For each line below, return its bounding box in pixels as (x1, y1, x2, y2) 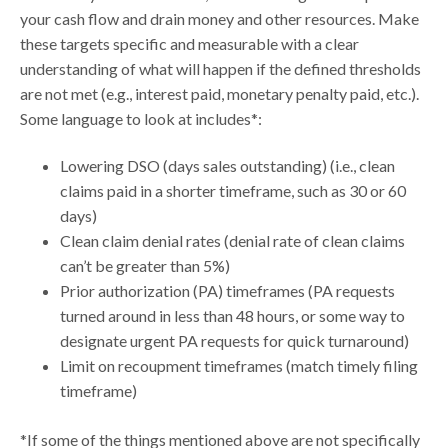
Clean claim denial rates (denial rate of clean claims (60, 230, 406, 250)
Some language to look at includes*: (20, 108, 263, 128)
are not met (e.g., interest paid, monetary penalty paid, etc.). (20, 83, 420, 103)
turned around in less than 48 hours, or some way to (60, 305, 406, 325)
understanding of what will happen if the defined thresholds (20, 58, 422, 78)
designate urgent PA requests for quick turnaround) (60, 330, 410, 350)
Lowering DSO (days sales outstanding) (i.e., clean (60, 155, 396, 175)
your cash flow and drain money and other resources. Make (20, 8, 420, 28)
